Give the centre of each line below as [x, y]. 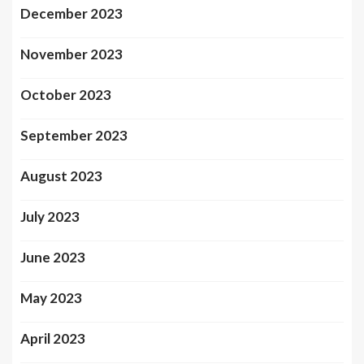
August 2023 [61, 176]
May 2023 [51, 298]
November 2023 [71, 54]
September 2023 [74, 135]
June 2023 [53, 257]
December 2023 [71, 13]
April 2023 [53, 338]
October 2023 [66, 95]
